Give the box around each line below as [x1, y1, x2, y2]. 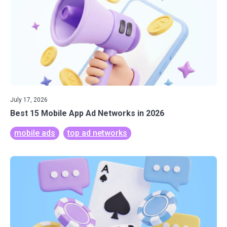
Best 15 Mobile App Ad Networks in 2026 [10, 108, 164, 118]
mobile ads [14, 128, 55, 138]
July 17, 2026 [10, 96, 48, 103]
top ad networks [67, 128, 127, 138]
